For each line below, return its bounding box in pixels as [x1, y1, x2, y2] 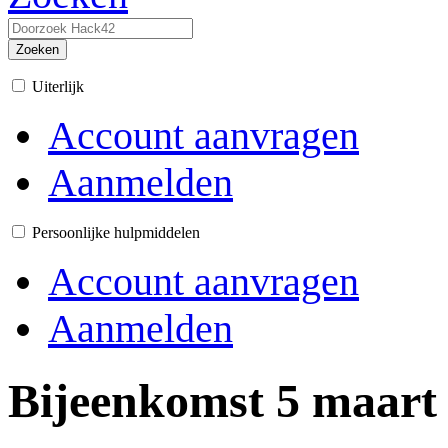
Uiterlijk [32, 78, 84, 95]
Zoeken [16, 42, 59, 57]
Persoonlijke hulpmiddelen [32, 224, 200, 241]
